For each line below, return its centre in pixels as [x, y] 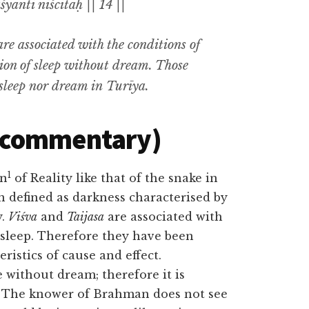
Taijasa [86, 217]
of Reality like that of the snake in [114, 178]
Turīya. [126, 86]
